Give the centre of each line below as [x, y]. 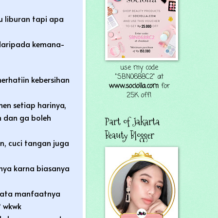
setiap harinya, [39, 104]
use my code [139, 68]
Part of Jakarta [132, 122]
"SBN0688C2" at [139, 77]
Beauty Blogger [130, 135]
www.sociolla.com [134, 86]
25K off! [139, 96]
